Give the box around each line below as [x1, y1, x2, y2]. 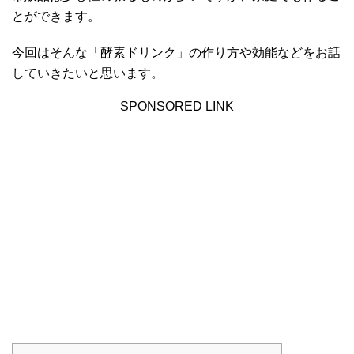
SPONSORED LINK [120, 100, 234, 114]
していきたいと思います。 [12, 66, 164, 81]
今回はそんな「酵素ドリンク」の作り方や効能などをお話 [12, 46, 341, 60]
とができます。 [12, 9, 100, 24]
